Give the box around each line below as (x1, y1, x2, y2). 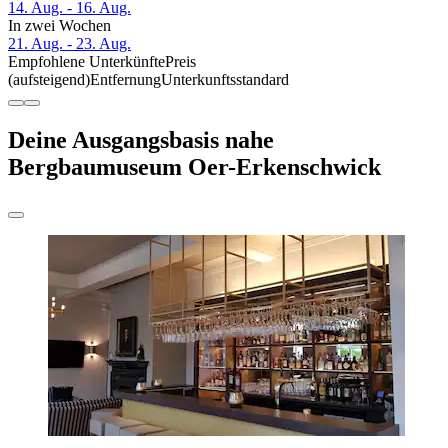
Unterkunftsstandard (161, 71, 289, 89)
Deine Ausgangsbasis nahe (8, 127, 274, 154)
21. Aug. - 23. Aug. (8, 35, 131, 53)
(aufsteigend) (8, 71, 90, 89)
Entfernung (90, 71, 161, 89)
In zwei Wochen (8, 17, 111, 35)
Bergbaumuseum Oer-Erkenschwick (8, 154, 381, 181)
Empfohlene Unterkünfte (8, 53, 165, 71)
